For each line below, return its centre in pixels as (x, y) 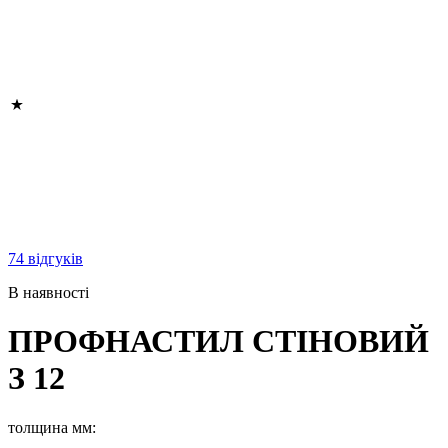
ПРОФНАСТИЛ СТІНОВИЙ (218, 341)
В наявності (48, 292)
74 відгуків (45, 258)
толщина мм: (52, 427)
